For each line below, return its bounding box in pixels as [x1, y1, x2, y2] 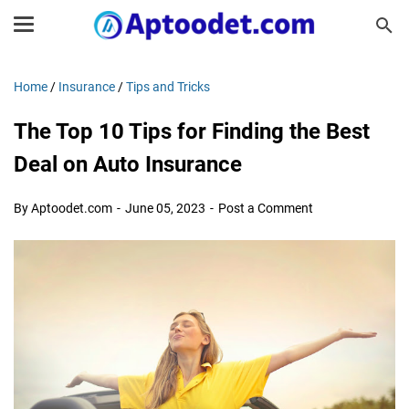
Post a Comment [218, 201, 313, 215]
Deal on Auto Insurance [14, 152, 242, 177]
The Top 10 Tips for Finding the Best [14, 119, 370, 144]
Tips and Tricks [126, 79, 210, 94]
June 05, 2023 [125, 201, 208, 215]
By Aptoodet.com [14, 201, 115, 215]
